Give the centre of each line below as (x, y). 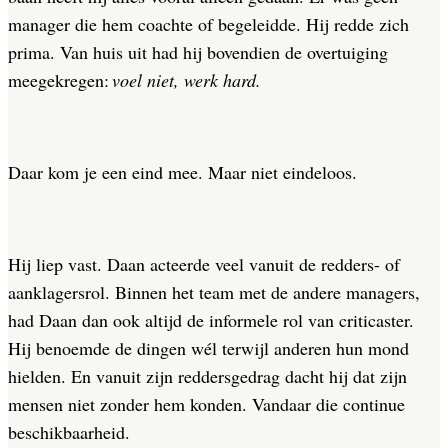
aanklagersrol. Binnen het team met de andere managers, (214, 292)
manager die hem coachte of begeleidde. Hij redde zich (208, 24)
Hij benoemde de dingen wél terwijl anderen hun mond (208, 348)
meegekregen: (60, 80)
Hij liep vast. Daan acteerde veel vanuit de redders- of (204, 264)
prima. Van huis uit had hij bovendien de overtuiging (198, 52)
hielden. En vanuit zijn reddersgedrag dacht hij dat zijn (207, 376)
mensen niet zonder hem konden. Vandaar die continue (206, 404)
